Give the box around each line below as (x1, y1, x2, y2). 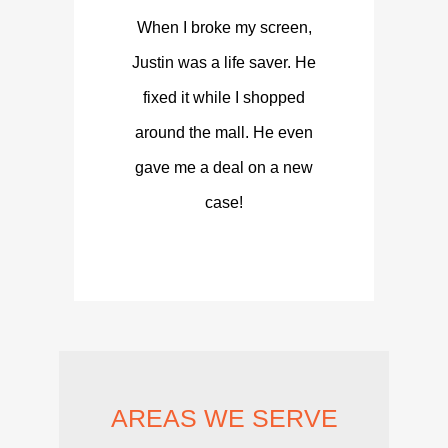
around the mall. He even (135, 124, 313, 142)
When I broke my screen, (136, 19, 312, 37)
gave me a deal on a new (135, 159, 313, 177)
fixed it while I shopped (143, 89, 305, 107)
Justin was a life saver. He (132, 54, 316, 72)
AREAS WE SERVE (110, 404, 338, 433)
